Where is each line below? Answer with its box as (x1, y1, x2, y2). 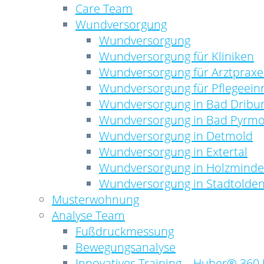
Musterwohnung (52, 192, 139, 207)
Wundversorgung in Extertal (99, 144, 247, 160)
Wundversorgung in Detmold (99, 128, 253, 144)
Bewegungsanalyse (75, 239, 176, 255)
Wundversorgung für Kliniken (99, 48, 254, 64)
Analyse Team (52, 207, 125, 223)
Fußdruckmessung (75, 223, 174, 239)
